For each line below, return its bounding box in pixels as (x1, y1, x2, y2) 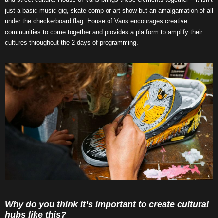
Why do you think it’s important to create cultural (5, 199, 209, 209)
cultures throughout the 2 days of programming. (5, 39, 138, 47)
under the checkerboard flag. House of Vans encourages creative (5, 18, 187, 25)
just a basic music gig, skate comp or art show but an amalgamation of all (5, 7, 213, 15)
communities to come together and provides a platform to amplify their (5, 28, 202, 36)
